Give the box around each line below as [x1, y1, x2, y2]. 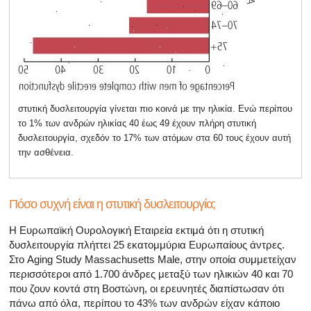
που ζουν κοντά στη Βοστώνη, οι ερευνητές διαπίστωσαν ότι [9, 282, 284, 294]
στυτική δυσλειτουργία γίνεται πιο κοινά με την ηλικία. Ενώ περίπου [18, 103, 292, 114]
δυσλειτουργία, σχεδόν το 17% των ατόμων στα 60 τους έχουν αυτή [18, 132, 291, 143]
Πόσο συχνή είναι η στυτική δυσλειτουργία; [9, 196, 215, 211]
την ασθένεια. [18, 146, 74, 158]
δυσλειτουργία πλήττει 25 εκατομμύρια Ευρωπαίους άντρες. [9, 238, 285, 251]
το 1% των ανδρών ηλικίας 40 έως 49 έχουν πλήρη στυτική [18, 117, 256, 128]
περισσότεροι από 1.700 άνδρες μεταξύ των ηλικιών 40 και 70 [9, 267, 293, 280]
